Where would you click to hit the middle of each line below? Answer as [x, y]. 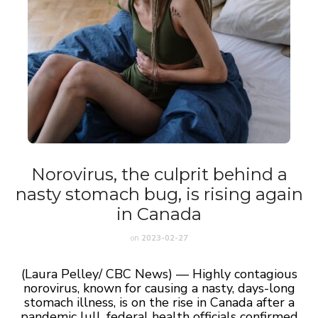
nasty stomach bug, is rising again [159, 194]
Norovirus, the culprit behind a [159, 174]
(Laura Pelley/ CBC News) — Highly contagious [159, 274]
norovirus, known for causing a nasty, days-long [159, 288]
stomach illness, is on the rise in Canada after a [159, 302]
